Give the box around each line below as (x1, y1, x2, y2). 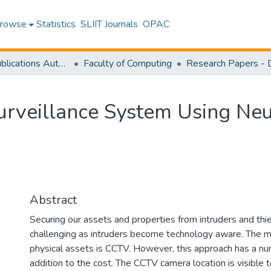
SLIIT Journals (80, 18, 139, 31)
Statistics (36, 18, 76, 31)
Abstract (30, 192, 77, 208)
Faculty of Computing (83, 57, 172, 70)
